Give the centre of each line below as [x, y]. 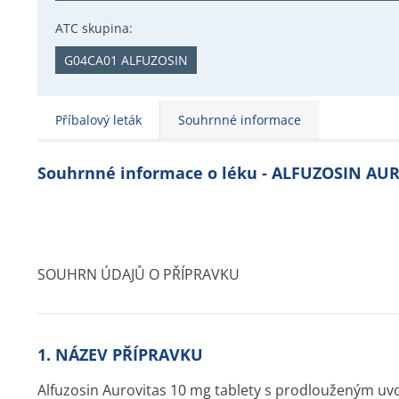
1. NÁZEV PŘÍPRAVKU [120, 354]
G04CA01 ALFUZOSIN [126, 60]
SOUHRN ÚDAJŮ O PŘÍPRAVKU [138, 274]
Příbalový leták [98, 120]
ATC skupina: [94, 28]
